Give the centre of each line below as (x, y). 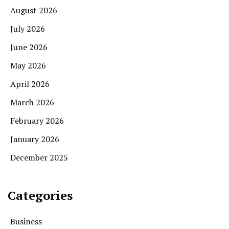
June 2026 (29, 47)
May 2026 (28, 65)
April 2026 (30, 84)
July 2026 (28, 28)
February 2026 (37, 120)
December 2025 (39, 157)
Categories (40, 195)
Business (26, 221)
